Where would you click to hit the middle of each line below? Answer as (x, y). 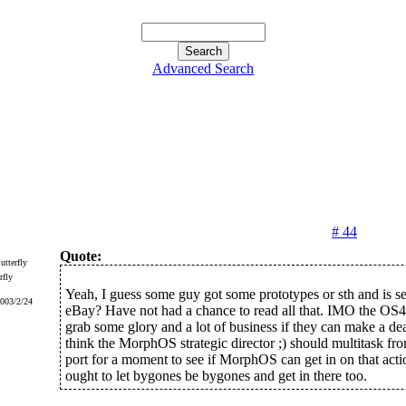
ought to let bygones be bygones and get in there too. (216, 376)
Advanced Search (203, 68)
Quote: (80, 256)
